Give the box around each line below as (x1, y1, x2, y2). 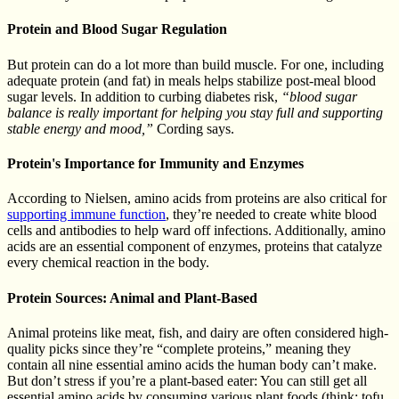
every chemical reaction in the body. (7, 255, 209, 271)
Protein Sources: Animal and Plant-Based (7, 289, 257, 305)
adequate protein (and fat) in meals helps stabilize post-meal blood (7, 72, 376, 88)
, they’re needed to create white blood (166, 207, 377, 223)
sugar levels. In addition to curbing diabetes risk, (7, 88, 281, 104)
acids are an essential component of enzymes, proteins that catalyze (7, 239, 382, 255)
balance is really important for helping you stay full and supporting (7, 104, 383, 120)
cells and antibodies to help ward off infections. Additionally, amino (7, 223, 386, 239)
